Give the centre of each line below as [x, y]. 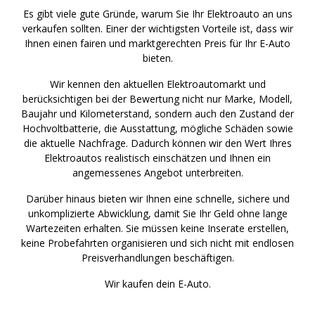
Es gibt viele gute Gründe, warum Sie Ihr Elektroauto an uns [157, 13]
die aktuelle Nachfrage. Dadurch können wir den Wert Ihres [157, 143]
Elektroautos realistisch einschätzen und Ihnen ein [157, 157]
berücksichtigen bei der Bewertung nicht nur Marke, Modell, [157, 98]
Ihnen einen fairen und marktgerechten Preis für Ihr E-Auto [157, 43]
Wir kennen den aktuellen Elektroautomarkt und [157, 84]
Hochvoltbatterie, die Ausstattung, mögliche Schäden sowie [157, 128]
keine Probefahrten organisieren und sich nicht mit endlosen [157, 243]
